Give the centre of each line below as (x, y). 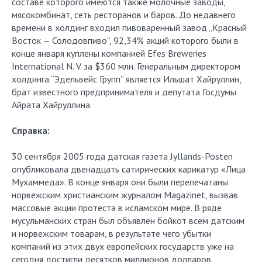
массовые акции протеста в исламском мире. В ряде (117, 208)
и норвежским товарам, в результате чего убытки (111, 233)
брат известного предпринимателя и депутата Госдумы (124, 92)
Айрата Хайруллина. (52, 105)
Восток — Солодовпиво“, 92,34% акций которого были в (125, 40)
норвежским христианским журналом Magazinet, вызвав (125, 195)
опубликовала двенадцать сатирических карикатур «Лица (129, 169)
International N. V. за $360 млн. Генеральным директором (126, 66)
